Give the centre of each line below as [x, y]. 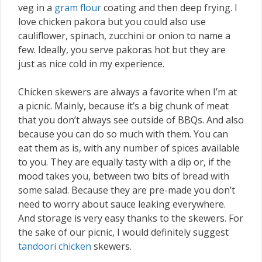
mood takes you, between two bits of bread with [124, 176]
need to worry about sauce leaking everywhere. [122, 204]
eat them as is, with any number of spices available [129, 148]
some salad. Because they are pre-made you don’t [127, 190]
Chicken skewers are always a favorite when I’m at [127, 92]
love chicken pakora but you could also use [112, 21]
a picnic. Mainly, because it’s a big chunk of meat [123, 106]
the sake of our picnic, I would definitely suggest [123, 232]
